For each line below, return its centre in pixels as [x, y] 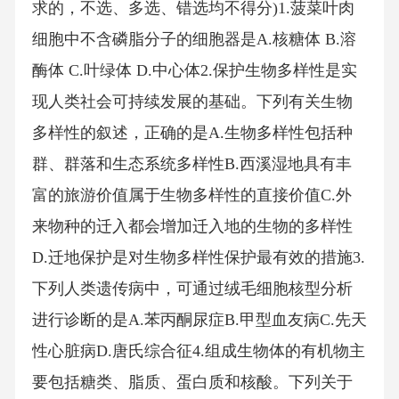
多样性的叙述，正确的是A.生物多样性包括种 [192, 133]
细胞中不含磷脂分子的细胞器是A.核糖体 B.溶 [194, 40]
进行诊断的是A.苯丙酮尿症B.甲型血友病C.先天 [199, 320]
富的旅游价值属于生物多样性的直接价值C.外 [191, 195]
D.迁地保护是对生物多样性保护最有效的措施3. [198, 258]
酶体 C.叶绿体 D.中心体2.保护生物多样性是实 [194, 71]
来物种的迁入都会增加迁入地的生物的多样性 [192, 227]
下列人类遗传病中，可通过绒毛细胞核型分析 [192, 289]
